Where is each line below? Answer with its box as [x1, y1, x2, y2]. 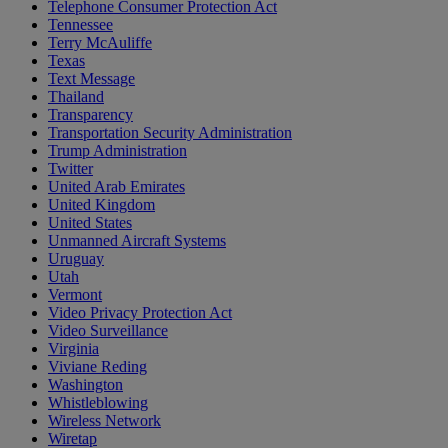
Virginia [48, 340, 99, 358]
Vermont [48, 286, 102, 304]
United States [48, 214, 132, 232]
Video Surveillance [48, 322, 168, 340]
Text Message [48, 70, 135, 88]
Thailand [48, 88, 104, 106]
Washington [48, 376, 123, 394]
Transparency [48, 106, 133, 124]
